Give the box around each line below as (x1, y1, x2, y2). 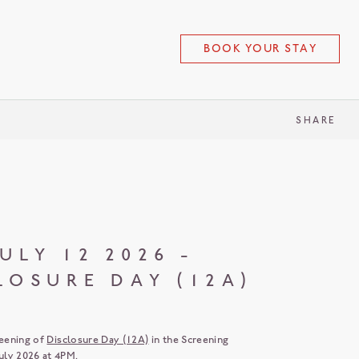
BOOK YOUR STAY (204, 42, 317, 55)
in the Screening (148, 333, 229, 345)
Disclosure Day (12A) (46, 333, 149, 345)
